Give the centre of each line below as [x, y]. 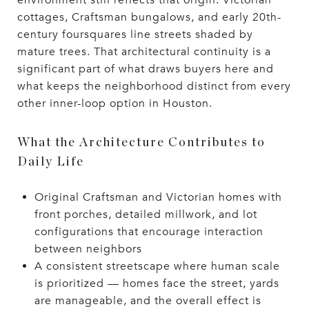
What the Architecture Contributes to [141, 143]
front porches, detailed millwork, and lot [146, 214]
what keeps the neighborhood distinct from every [154, 86]
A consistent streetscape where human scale [157, 266]
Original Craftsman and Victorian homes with [158, 197]
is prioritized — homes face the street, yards [157, 283]
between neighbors [88, 249]
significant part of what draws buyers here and [146, 69]
